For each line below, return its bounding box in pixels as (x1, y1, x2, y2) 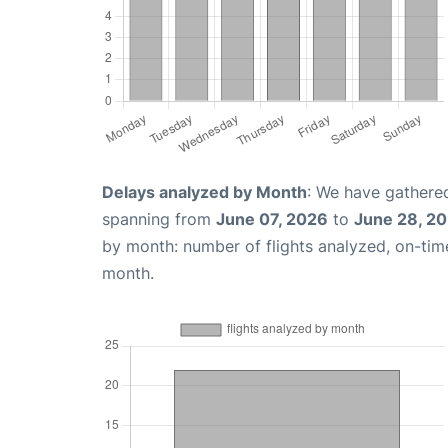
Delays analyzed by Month (102, 182, 307, 203)
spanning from (102, 209, 216, 230)
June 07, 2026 (216, 209, 328, 230)
